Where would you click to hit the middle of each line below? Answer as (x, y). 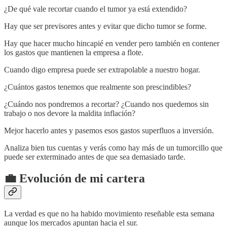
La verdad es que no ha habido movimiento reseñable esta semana (109, 214)
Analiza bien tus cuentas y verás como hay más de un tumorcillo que (113, 148)
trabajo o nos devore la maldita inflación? (70, 113)
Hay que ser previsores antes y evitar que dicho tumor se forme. (105, 26)
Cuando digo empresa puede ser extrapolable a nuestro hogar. (102, 70)
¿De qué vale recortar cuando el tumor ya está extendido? (96, 9)
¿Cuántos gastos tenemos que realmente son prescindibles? (98, 87)
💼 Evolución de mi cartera (74, 179)
